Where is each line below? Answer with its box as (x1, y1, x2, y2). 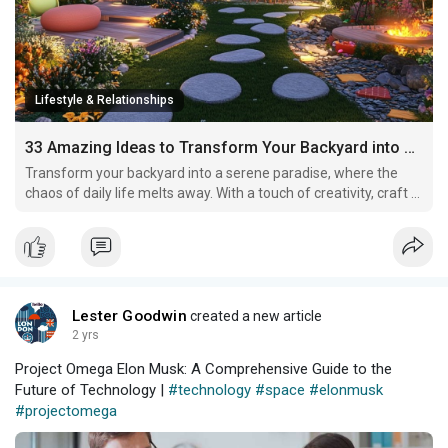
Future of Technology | (15, 380, 168, 399)
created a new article (186, 307, 322, 324)
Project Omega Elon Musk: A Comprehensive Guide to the (15, 359, 392, 378)
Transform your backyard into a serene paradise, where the (25, 164, 398, 181)
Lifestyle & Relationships (35, 92, 174, 107)
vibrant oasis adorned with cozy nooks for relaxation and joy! (25, 204, 404, 221)
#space (255, 380, 305, 399)
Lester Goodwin (72, 306, 187, 325)
